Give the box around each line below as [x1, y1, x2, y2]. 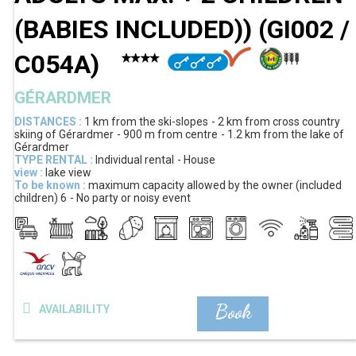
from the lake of [263, 128, 344, 141]
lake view [45, 166, 91, 180]
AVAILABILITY [38, 303, 110, 316]
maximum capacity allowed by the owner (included [88, 179, 342, 192]
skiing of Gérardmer [14, 128, 114, 141]
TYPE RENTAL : [14, 153, 93, 167]
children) [14, 192, 58, 205]
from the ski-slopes [111, 115, 208, 129]
